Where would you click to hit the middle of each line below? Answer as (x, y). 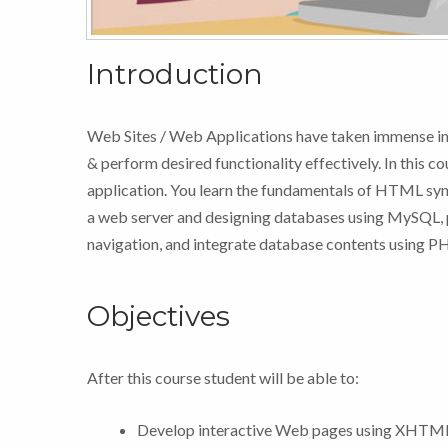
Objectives (158, 315)
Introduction (175, 73)
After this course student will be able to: (223, 377)
